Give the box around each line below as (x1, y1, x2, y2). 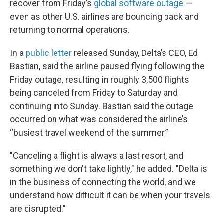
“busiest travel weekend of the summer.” (10, 127, 168, 137)
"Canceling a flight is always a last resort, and (10, 150, 183, 161)
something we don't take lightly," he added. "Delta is (10, 164, 207, 174)
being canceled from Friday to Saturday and (10, 87, 178, 98)
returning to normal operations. (10, 25, 130, 35)
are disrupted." (10, 203, 66, 214)
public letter (26, 48, 72, 58)
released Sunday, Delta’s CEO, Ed (72, 48, 198, 58)
